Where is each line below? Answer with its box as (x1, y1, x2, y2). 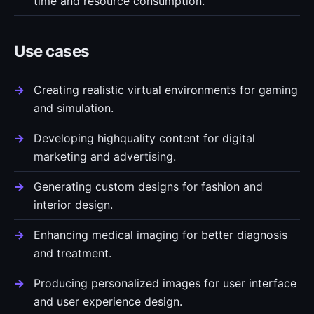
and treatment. (34, 246, 111, 260)
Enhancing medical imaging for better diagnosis (34, 228, 287, 242)
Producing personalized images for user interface (34, 276, 296, 290)
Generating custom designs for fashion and (34, 179, 263, 193)
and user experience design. (34, 294, 182, 308)
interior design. (34, 198, 113, 212)
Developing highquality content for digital (34, 131, 255, 145)
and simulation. (34, 101, 114, 115)
